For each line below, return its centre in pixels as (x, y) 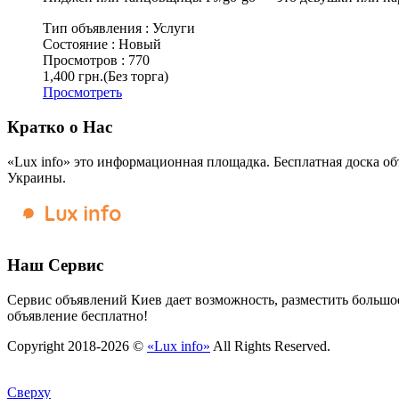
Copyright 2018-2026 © (77, 346)
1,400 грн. (73, 77)
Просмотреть (82, 93)
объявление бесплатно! (77, 316)
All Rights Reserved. (270, 346)
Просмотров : (85, 61)
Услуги (174, 28)
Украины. (37, 177)
